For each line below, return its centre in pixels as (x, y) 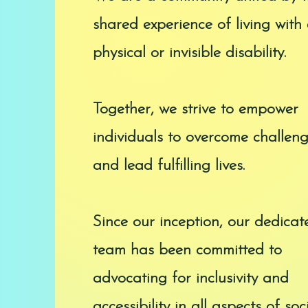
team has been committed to (187, 251)
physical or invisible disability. (189, 53)
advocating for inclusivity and (190, 279)
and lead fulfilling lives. (168, 166)
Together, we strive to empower (195, 110)
